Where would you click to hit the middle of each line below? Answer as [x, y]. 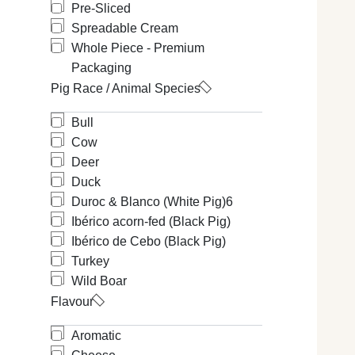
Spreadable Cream [125, 29]
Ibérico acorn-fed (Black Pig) [151, 222]
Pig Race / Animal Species [126, 89]
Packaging [101, 68]
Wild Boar [99, 281]
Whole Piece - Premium [138, 48]
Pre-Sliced [101, 9]
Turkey [90, 261]
